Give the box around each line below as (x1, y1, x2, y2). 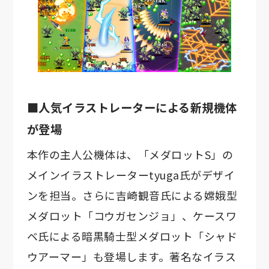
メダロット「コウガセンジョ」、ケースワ (26, 207, 237, 223)
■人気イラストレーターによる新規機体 (26, 98, 237, 116)
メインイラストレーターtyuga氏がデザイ (26, 166, 235, 183)
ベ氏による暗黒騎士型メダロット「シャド (26, 228, 238, 244)
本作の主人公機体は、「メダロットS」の (26, 146, 234, 162)
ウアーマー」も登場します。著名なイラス (26, 248, 237, 264)
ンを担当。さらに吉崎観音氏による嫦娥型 (26, 187, 238, 203)
